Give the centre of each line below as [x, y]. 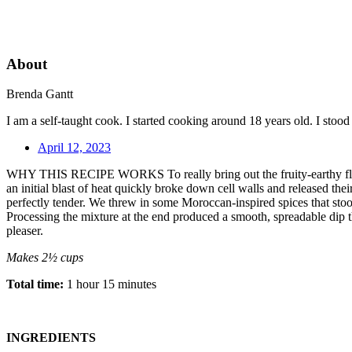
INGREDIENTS [51, 338]
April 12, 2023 [74, 148]
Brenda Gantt [40, 94]
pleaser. [25, 231]
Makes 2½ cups [45, 258]
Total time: [35, 284]
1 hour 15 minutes [110, 284]
